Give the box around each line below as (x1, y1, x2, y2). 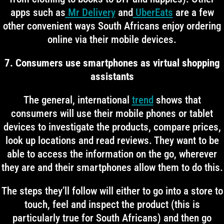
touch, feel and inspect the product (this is (24, 198, 200, 210)
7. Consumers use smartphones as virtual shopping (4, 57, 220, 69)
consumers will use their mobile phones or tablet (11, 107, 213, 119)
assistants (90, 70, 134, 82)
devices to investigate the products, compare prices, (3, 121, 221, 133)
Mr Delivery (65, 6, 115, 18)
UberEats (132, 6, 173, 18)
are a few (172, 6, 214, 18)
